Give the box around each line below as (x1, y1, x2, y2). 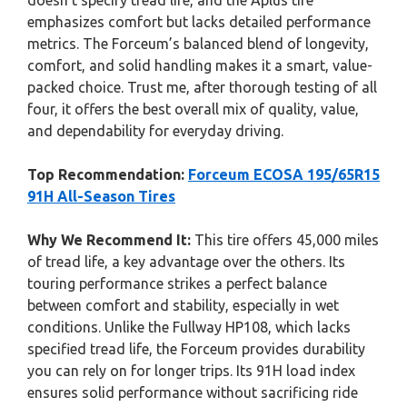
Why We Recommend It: (27, 232, 191, 248)
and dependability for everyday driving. (27, 123, 283, 139)
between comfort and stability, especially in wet (27, 297, 339, 313)
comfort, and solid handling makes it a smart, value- (27, 57, 372, 74)
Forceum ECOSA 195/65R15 (188, 166, 380, 183)
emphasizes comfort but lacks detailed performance (27, 14, 371, 30)
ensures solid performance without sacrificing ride (27, 384, 358, 401)
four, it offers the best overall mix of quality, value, (27, 101, 359, 117)
